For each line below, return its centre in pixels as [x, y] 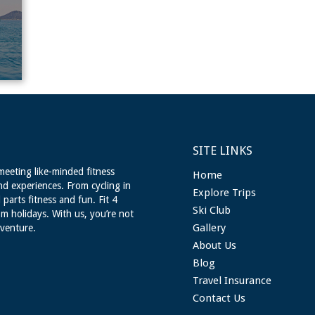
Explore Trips [224, 193]
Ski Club [212, 210]
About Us [214, 245]
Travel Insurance [232, 281]
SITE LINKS [223, 150]
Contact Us [219, 298]
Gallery [209, 228]
